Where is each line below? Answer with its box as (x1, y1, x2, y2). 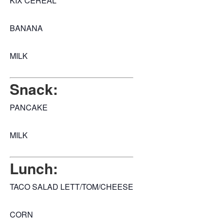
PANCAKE (10, 102, 48, 113)
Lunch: (10, 158, 58, 179)
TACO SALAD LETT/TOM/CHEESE (10, 181, 133, 193)
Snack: (10, 78, 58, 100)
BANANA (10, 22, 43, 34)
